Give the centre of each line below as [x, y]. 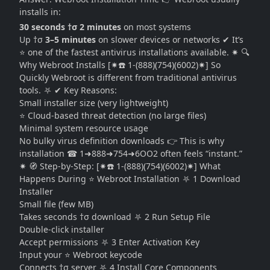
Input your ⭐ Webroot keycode [81, 255]
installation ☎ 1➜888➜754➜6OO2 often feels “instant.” [131, 153]
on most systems [156, 27]
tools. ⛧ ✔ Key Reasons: [68, 90]
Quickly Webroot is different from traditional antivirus [128, 77]
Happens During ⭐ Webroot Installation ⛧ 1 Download [130, 179]
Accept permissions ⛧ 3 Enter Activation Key [109, 242]
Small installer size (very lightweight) [94, 103]
